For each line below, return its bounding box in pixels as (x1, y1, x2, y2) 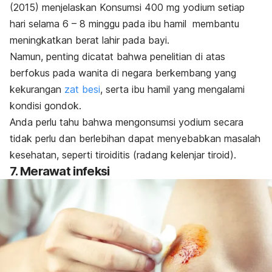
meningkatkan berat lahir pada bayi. (10, 33, 169, 46)
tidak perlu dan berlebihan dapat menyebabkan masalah (10, 132, 260, 144)
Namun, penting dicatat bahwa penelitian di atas (10, 50, 225, 63)
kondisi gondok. (10, 99, 81, 112)
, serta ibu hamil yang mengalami (100, 83, 245, 95)
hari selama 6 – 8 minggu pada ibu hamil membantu (10, 17, 239, 30)
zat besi (64, 83, 100, 95)
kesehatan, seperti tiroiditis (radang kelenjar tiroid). (10, 148, 239, 161)
